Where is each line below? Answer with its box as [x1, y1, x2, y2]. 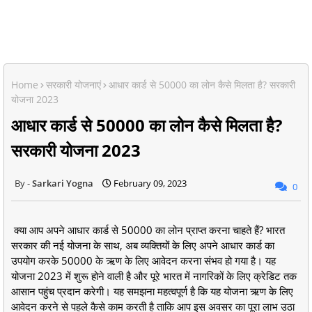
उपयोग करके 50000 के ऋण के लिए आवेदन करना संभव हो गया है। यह [11, 253, 276, 267]
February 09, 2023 [114, 176, 187, 189]
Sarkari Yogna [32, 176, 93, 189]
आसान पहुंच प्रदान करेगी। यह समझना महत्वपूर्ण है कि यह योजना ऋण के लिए [11, 283, 293, 298]
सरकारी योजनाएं [46, 78, 101, 91]
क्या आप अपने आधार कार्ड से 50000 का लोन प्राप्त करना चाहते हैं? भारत [11, 222, 285, 237]
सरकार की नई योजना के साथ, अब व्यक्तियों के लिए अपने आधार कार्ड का [11, 237, 274, 252]
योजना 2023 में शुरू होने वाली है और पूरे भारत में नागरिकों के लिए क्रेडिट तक [11, 268, 297, 283]
